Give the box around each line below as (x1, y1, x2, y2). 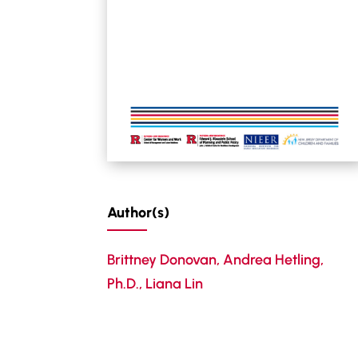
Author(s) (107, 203, 170, 221)
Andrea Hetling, (223, 250, 324, 268)
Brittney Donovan (107, 250, 217, 268)
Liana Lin (145, 274, 204, 292)
